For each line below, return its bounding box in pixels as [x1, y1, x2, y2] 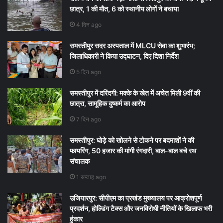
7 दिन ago [76, 115, 101, 123]
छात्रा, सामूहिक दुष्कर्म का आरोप [70, 99, 145, 108]
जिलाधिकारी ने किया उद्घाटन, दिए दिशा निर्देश [70, 51, 179, 60]
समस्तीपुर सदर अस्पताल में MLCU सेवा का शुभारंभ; [70, 41, 195, 50]
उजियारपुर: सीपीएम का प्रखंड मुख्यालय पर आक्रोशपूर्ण [70, 193, 202, 202]
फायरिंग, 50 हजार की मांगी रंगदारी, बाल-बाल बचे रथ [70, 146, 196, 155]
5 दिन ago [76, 68, 101, 76]
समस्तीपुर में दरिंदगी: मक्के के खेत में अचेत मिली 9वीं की [70, 88, 200, 97]
